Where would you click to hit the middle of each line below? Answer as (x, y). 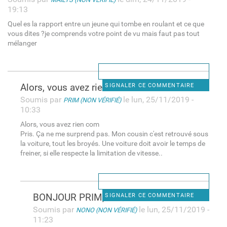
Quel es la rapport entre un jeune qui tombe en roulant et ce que (106, 24)
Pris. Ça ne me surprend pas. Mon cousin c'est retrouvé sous (114, 134)
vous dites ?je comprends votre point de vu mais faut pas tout (103, 33)
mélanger (22, 43)
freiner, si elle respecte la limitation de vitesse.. (91, 153)
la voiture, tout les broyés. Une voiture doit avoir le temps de (112, 143)
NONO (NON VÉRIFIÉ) (106, 210)
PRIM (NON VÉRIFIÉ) (92, 100)
